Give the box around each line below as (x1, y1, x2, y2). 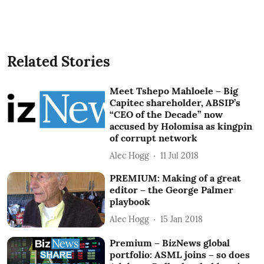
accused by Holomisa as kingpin (110, 120, 253, 132)
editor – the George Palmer (110, 184, 234, 196)
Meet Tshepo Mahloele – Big (110, 85, 239, 97)
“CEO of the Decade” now (110, 108, 223, 120)
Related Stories (7, 52, 110, 71)
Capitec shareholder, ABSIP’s (110, 97, 241, 108)
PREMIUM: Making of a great (110, 172, 242, 184)
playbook (110, 196, 151, 207)
